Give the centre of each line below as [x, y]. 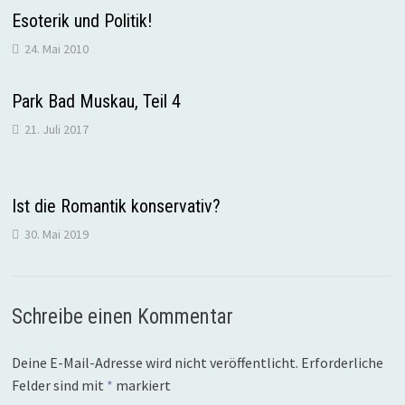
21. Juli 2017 [56, 129]
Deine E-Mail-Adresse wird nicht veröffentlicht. [155, 362]
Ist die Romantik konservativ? [116, 206]
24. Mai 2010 [56, 49]
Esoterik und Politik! [81, 21]
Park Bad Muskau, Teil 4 [96, 101]
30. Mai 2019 [56, 234]
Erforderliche [342, 362]
